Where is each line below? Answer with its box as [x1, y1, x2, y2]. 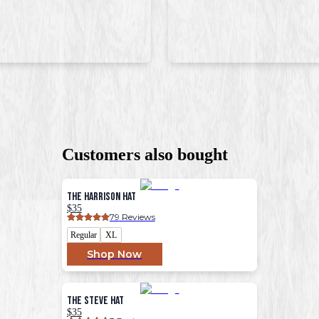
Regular [70, 229, 97, 240]
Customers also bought [62, 145, 228, 164]
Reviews [119, 211, 155, 222]
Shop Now [87, 247, 142, 261]
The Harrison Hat [66, 189, 136, 204]
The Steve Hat [66, 293, 124, 308]
